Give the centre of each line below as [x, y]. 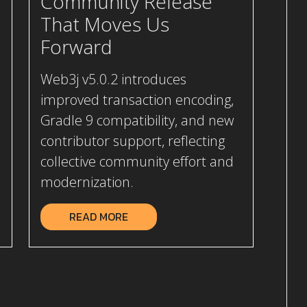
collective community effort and [137, 162]
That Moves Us [105, 24]
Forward [76, 47]
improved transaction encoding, [137, 100]
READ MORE [99, 217]
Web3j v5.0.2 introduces [113, 79]
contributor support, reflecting [133, 141]
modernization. [87, 182]
